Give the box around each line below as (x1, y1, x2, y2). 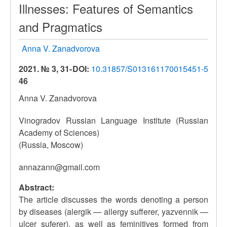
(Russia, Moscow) (19, 139, 83, 150)
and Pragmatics (19, 18, 102, 35)
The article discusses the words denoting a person (19, 194, 208, 205)
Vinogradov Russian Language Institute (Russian (19, 115, 208, 126)
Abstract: (19, 181, 54, 193)
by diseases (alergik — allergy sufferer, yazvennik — (19, 206, 208, 217)
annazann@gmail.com (19, 161, 100, 173)
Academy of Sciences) (19, 127, 99, 138)
